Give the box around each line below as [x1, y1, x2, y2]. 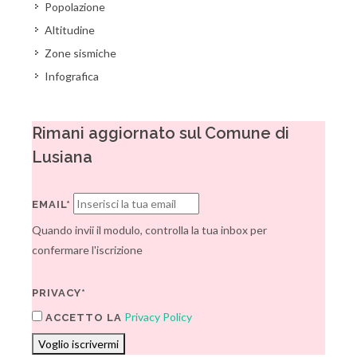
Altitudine [45, 23, 95, 37]
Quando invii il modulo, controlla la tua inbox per [32, 223, 267, 237]
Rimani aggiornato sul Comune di [32, 124, 289, 143]
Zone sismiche [45, 46, 116, 60]
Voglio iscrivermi [38, 337, 119, 351]
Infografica [45, 69, 99, 83]
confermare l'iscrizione [32, 243, 143, 257]
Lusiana [32, 147, 92, 167]
